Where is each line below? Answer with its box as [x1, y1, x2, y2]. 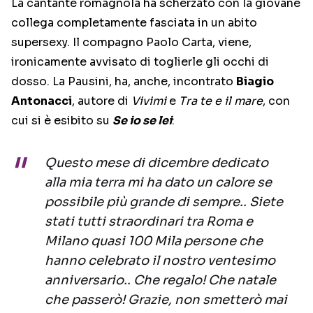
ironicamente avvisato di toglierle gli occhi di [11, 54, 269, 70]
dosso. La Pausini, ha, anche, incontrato [11, 74, 236, 89]
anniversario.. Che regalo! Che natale [45, 272, 276, 289]
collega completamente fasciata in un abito [11, 15, 257, 31]
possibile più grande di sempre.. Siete [45, 194, 283, 210]
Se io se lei [112, 113, 172, 129]
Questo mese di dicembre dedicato [45, 155, 268, 171]
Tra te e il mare [179, 94, 263, 109]
